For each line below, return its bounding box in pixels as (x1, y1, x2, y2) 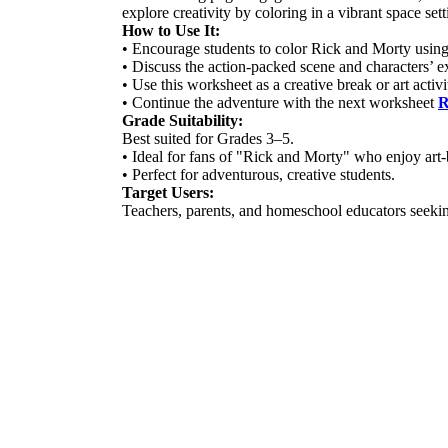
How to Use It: (122, 21, 220, 39)
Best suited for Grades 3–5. (122, 129, 294, 147)
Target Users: (122, 183, 214, 201)
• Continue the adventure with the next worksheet (122, 93, 438, 111)
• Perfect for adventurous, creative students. (122, 165, 395, 183)
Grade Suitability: (122, 111, 243, 129)
